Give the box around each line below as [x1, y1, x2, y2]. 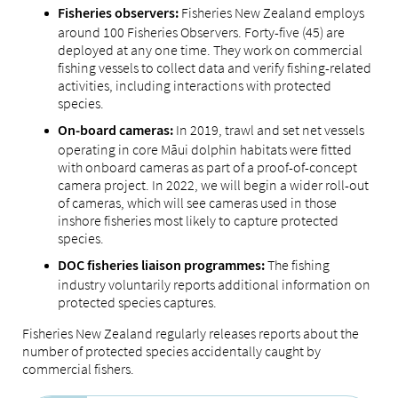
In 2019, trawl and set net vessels [173, 121, 364, 139]
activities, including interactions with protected [58, 76, 331, 95]
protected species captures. [58, 293, 217, 312]
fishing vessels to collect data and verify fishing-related [58, 59, 371, 77]
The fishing [265, 256, 330, 275]
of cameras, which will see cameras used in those [58, 194, 337, 212]
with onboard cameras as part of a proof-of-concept [58, 158, 357, 177]
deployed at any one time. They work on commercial [58, 41, 362, 60]
